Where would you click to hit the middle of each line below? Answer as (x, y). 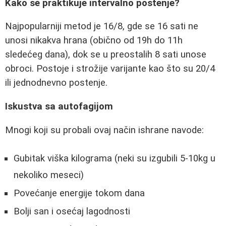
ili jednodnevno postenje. (56, 83)
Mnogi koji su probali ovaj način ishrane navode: (104, 130)
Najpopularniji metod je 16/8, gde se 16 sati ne (102, 26)
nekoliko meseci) (49, 175)
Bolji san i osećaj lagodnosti (72, 212)
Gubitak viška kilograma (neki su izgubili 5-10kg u (115, 159)
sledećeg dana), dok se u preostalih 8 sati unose (106, 55)
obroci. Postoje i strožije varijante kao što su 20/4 (110, 69)
